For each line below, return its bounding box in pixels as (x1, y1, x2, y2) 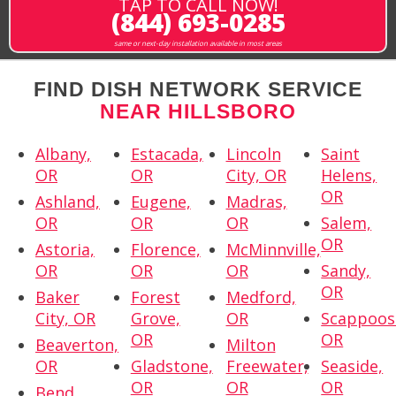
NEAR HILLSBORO (100, 99, 296, 123)
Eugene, (130, 190, 191, 212)
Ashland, (35, 190, 100, 212)
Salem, (321, 211, 372, 233)
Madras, (225, 190, 287, 212)
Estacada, (130, 142, 203, 164)
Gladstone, (130, 354, 213, 377)
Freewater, (225, 354, 308, 377)
